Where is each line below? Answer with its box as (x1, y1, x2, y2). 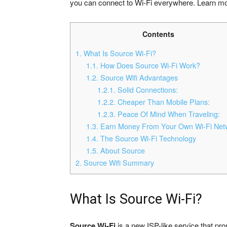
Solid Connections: (115, 85, 178, 95)
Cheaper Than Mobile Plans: (115, 97, 210, 107)
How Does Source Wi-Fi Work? (98, 60, 201, 71)
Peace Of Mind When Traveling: (115, 109, 220, 120)
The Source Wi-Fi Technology (98, 133, 197, 144)
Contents (142, 29, 174, 39)
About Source (98, 145, 145, 156)
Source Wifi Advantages (98, 72, 178, 83)
